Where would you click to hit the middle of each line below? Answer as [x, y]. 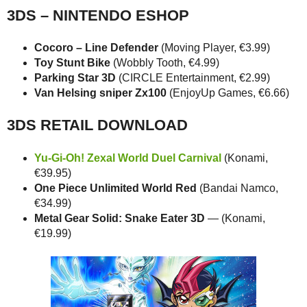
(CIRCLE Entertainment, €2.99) [193, 77]
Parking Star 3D [75, 77]
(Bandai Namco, [237, 188]
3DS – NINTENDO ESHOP [98, 15]
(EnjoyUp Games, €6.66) [228, 93]
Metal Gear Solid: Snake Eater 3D [120, 218]
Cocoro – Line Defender [96, 47]
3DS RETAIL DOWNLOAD [97, 125]
